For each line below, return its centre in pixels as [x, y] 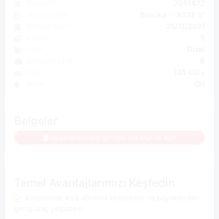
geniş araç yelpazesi [48, 209]
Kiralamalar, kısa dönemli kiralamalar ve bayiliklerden [111, 198]
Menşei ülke [47, 15]
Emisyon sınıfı [49, 61]
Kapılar [37, 38]
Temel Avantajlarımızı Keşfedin [94, 182]
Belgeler [36, 120]
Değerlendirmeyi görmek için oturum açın [113, 138]
